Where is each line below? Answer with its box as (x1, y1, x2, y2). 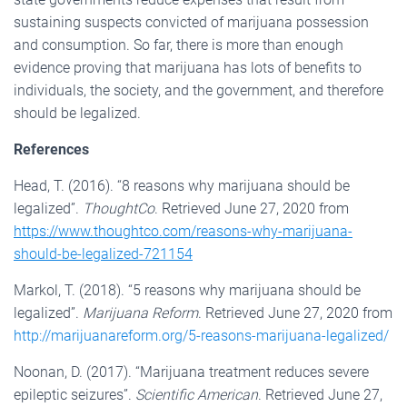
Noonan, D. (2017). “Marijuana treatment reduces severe (14, 362, 369, 381)
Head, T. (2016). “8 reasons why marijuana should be (14, 176, 350, 194)
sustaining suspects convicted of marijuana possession (14, 13, 369, 31)
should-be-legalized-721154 (14, 244, 193, 263)
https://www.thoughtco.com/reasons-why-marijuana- (14, 222, 352, 240)
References (14, 140, 89, 158)
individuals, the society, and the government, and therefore (14, 81, 383, 99)
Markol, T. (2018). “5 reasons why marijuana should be (14, 281, 361, 299)
